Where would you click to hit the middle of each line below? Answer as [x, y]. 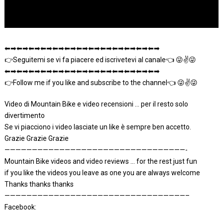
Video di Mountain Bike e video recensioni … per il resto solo [96, 104]
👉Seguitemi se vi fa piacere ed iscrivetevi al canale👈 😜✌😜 [100, 60]
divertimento [24, 115]
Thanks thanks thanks [39, 184]
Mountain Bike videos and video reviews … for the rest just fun [101, 161]
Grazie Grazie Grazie [36, 138]
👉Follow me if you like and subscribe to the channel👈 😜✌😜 [101, 83]
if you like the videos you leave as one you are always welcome [102, 173]
